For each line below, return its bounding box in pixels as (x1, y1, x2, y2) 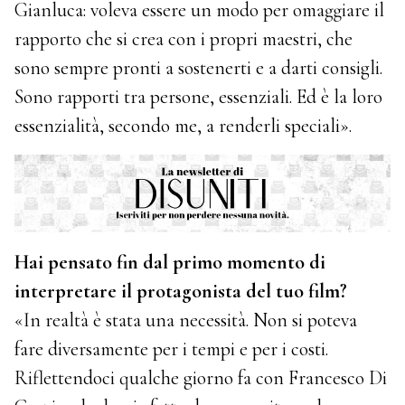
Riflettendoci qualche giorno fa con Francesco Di (14, 365, 388, 390)
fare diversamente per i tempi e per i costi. (14, 336, 329, 361)
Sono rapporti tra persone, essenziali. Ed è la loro (14, 84, 383, 108)
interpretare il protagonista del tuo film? (14, 278, 348, 303)
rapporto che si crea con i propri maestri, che (14, 26, 353, 51)
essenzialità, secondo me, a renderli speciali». (14, 113, 353, 137)
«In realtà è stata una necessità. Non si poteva (14, 307, 358, 332)
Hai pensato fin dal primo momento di (14, 250, 326, 274)
